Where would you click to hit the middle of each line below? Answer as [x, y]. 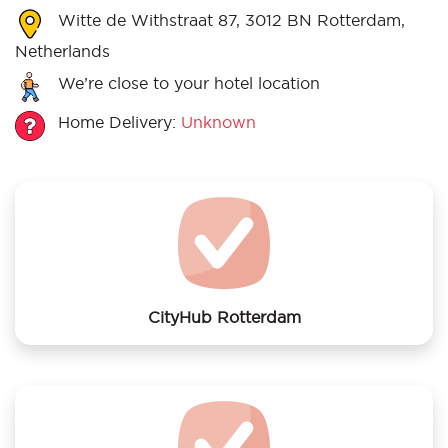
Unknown [218, 121]
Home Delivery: [117, 121]
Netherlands [62, 50]
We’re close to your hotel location [186, 82]
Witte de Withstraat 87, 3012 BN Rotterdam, [229, 19]
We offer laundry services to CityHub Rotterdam [224, 372]
